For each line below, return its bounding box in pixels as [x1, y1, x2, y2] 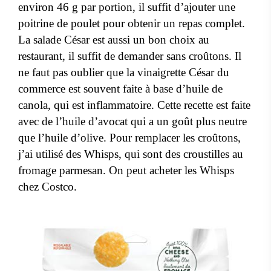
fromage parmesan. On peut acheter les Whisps [18, 164, 234, 177]
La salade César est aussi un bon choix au [18, 33, 209, 47]
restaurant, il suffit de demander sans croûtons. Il [18, 50, 241, 63]
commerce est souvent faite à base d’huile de [18, 82, 223, 96]
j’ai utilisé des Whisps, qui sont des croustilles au [18, 148, 243, 161]
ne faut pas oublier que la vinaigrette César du [18, 66, 229, 79]
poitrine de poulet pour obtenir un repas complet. [18, 17, 245, 30]
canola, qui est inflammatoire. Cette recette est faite [18, 99, 250, 112]
